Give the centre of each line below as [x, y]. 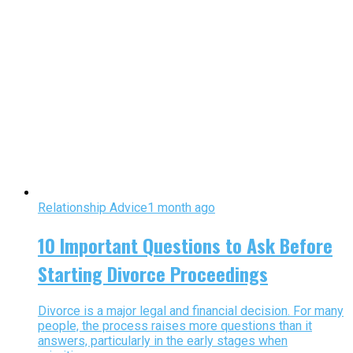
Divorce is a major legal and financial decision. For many [191, 311]
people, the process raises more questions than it [175, 326]
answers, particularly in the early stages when [163, 341]
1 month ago [181, 208]
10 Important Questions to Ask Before [185, 245]
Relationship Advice [93, 208]
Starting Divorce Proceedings [153, 274]
